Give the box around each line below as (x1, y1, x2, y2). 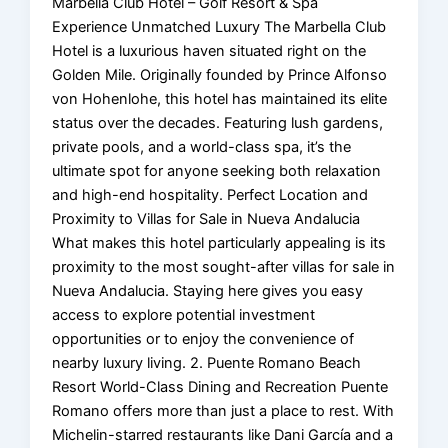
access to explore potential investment (52, 305, 316, 324)
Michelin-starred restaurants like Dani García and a (52, 425, 394, 444)
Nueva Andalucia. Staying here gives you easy (52, 281, 364, 300)
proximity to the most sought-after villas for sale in (52, 257, 396, 276)
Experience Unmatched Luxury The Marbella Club (52, 17, 387, 36)
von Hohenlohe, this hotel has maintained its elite (52, 89, 388, 108)
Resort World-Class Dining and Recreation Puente (52, 377, 389, 396)
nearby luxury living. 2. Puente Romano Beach (52, 353, 362, 372)
